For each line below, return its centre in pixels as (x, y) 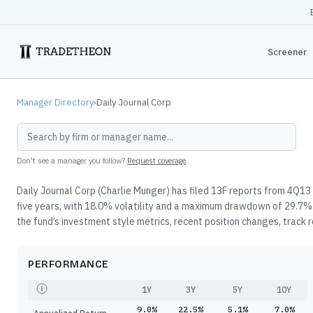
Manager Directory (55, 102)
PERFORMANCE (68, 264)
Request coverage (156, 161)
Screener (287, 52)
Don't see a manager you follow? (71, 161)
